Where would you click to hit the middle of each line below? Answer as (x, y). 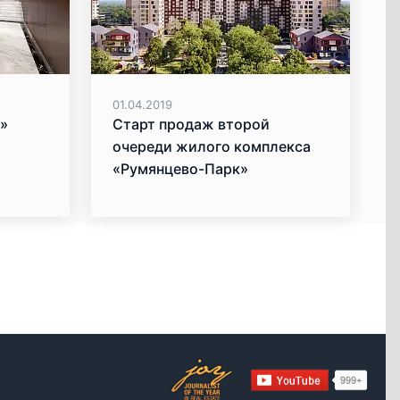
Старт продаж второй (191, 125)
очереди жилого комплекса (212, 147)
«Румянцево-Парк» (180, 169)
